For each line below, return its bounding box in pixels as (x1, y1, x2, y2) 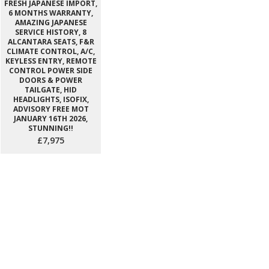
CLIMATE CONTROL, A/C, (7, 46, 95, 56)
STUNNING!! (28, 123, 73, 133)
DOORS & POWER (19, 75, 82, 85)
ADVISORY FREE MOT (13, 104, 89, 114)
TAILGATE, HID (25, 85, 77, 95)
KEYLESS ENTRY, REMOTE (5, 56, 97, 66)
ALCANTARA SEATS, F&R (7, 37, 94, 47)
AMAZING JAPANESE (14, 17, 87, 28)
